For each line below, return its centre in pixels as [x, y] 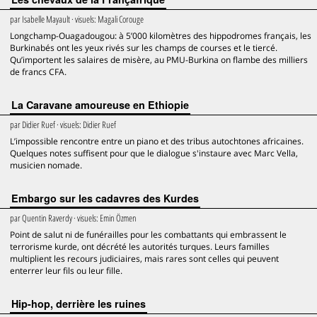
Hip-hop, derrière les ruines [79, 304]
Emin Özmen [118, 218]
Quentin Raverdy [47, 218]
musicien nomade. [46, 165]
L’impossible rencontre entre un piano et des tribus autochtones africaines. [157, 141]
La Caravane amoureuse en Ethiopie [100, 105]
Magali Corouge [121, 19]
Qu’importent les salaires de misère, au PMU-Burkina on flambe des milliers [159, 60]
